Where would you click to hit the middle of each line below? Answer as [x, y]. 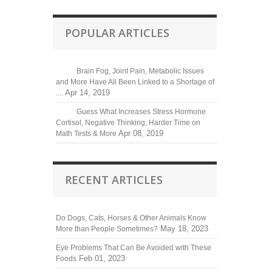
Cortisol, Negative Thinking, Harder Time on [128, 122]
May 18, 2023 [184, 228]
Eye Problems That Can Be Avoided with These [134, 247]
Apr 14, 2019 [87, 92]
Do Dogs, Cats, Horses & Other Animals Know [131, 218]
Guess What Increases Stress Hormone [141, 111]
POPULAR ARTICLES [117, 32]
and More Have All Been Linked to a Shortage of [135, 82]
